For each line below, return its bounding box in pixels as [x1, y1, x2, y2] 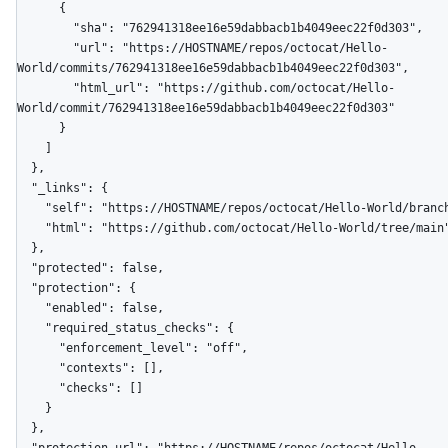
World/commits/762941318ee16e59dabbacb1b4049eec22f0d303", [17, 61, 409, 76]
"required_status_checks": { [17, 321, 45, 336]
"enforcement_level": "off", [17, 341, 59, 356]
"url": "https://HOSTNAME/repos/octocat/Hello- [17, 41, 73, 56]
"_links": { [17, 181, 31, 196]
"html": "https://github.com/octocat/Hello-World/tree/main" [17, 221, 45, 236]
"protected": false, [17, 261, 31, 276]
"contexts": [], [17, 361, 59, 376]
